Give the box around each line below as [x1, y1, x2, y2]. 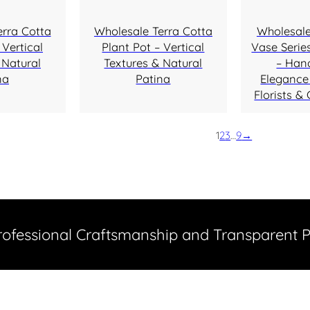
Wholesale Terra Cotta [93, 23, 212, 38]
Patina [136, 71, 171, 86]
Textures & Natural [104, 55, 203, 70]
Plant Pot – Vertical [102, 39, 205, 54]
